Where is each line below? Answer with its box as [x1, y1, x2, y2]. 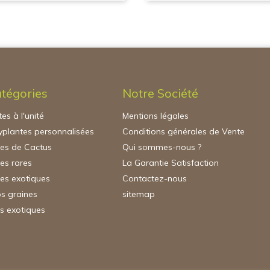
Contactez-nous [122, 173, 187, 184]
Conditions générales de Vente [122, 126, 245, 137]
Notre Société [122, 86, 199, 101]
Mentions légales [122, 110, 189, 121]
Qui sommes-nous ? [122, 142, 202, 152]
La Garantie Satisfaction [122, 157, 219, 168]
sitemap [122, 189, 155, 199]
